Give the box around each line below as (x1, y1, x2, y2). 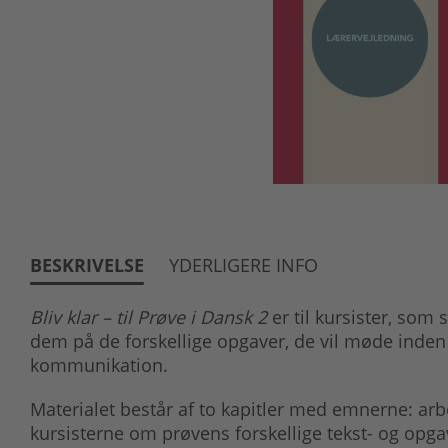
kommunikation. (30, 353, 168, 377)
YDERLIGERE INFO (169, 253, 318, 277)
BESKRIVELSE (30, 253, 144, 277)
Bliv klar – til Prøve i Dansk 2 (30, 305, 267, 329)
